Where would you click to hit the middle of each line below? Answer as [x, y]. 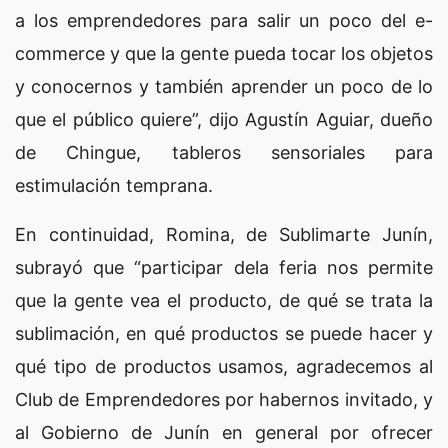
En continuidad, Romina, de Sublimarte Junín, [224, 234]
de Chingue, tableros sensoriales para [224, 152]
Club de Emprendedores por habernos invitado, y [224, 399]
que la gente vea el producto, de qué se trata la [224, 300]
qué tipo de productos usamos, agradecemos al [224, 366]
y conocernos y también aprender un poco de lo [224, 86]
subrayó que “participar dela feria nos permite [224, 267]
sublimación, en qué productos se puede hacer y [224, 333]
